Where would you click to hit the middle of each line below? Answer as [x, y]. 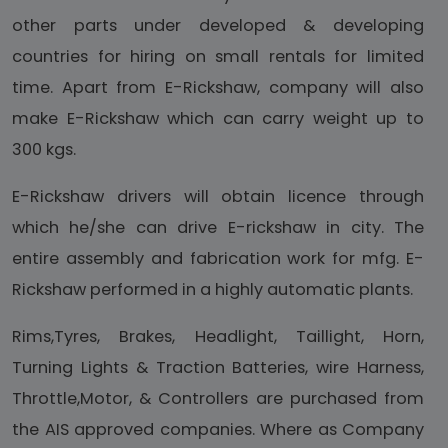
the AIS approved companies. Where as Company [218, 430]
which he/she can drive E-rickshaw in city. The [218, 228]
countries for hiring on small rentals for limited [218, 57]
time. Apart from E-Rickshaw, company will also [218, 88]
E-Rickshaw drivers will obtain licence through [218, 197]
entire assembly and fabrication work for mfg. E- [218, 259]
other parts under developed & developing [218, 26]
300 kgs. [44, 150]
